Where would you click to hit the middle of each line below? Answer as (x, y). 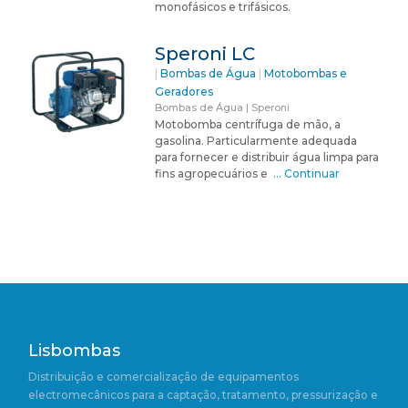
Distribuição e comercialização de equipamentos (163, 376)
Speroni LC (204, 53)
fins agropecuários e (214, 173)
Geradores (184, 91)
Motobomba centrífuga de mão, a (247, 124)
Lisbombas (74, 350)
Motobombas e (305, 73)
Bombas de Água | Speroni (222, 107)
